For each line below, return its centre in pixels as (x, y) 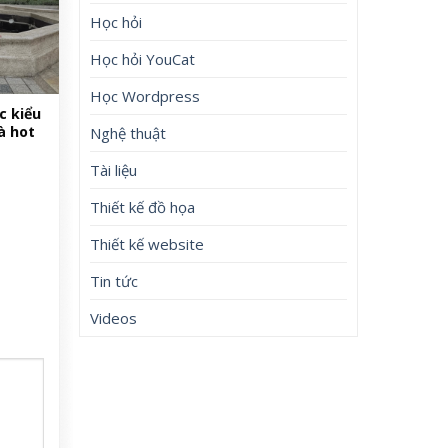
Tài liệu (114, 169)
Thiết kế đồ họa (143, 206)
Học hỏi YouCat (143, 58)
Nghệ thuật (128, 132)
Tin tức (114, 280)
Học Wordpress (145, 95)
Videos (114, 317)
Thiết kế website (147, 243)
